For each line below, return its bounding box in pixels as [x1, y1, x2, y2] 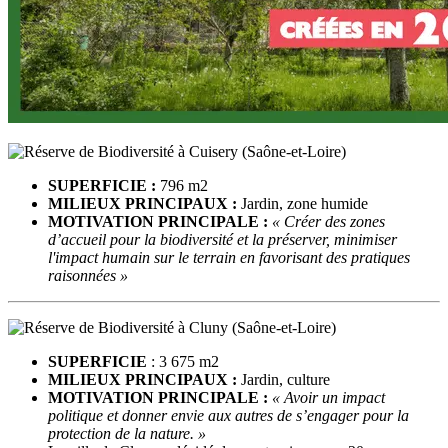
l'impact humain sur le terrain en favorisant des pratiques [48, 248, 410, 266]
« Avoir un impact [272, 388, 385, 406]
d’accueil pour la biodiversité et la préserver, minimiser [48, 230, 397, 248]
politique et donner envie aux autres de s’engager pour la [48, 406, 409, 424]
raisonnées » [48, 266, 128, 284]
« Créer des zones [272, 212, 385, 230]
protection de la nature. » [48, 424, 210, 442]
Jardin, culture [241, 370, 330, 388]
